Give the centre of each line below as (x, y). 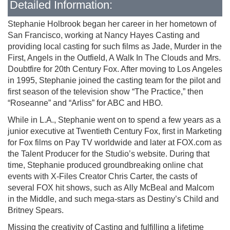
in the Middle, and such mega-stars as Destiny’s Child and (113, 199)
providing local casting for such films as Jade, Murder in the (115, 46)
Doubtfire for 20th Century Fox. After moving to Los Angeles (115, 69)
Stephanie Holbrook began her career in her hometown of (112, 24)
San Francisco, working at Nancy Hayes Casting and (104, 35)
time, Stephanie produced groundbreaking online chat (105, 165)
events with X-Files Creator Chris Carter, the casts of (102, 176)
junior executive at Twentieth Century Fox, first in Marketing (115, 131)
